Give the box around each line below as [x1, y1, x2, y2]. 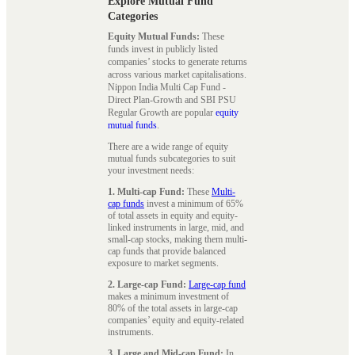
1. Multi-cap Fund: [108, 185, 185, 197]
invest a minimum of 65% [144, 197, 243, 209]
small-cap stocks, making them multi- [108, 233, 247, 245]
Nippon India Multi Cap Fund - [108, 81, 226, 93]
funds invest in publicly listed [108, 43, 218, 55]
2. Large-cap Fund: [108, 278, 186, 290]
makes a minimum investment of [108, 290, 229, 302]
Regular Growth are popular [108, 106, 216, 118]
